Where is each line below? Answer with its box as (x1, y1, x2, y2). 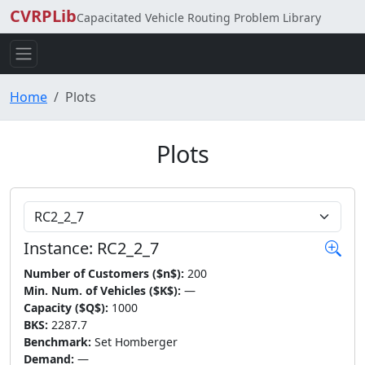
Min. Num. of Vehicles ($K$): (24, 283, 181, 298)
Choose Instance (23, 201, 125, 219)
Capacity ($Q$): (24, 300, 108, 315)
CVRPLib (10, 5, 77, 27)
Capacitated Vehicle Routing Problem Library (77, 10, 321, 25)
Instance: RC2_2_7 (24, 237, 159, 259)
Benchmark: (24, 334, 91, 350)
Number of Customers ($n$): (24, 266, 184, 281)
